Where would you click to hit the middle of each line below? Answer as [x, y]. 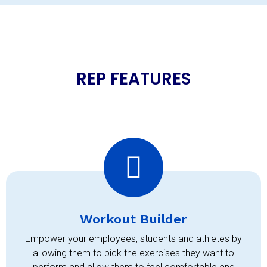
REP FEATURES [133, 79]
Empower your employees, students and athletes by [133, 239]
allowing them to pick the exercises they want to [133, 253]
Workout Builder [133, 219]
